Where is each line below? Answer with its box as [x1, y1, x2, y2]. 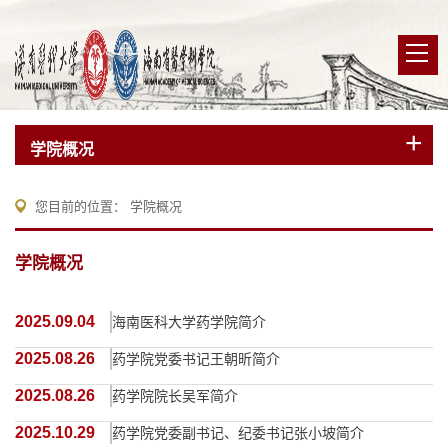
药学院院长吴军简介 [112, 388, 238, 404]
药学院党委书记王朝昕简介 [112, 351, 280, 367]
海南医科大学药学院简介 [112, 314, 266, 330]
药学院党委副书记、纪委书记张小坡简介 [112, 425, 364, 441]
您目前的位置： [35, 199, 130, 214]
